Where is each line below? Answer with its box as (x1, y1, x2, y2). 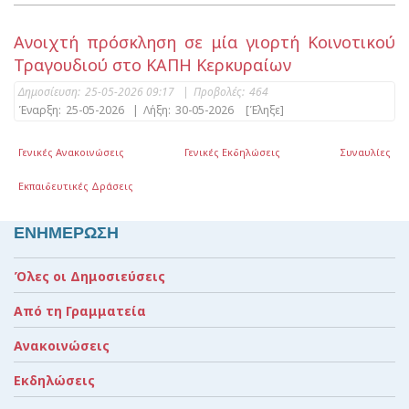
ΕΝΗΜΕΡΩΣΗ (14, 222, 119, 242)
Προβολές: (194, 83, 245, 100)
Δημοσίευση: (18, 83, 80, 100)
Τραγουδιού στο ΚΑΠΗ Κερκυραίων (14, 53, 291, 76)
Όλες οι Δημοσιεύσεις (14, 267, 165, 285)
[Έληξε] (246, 101, 284, 118)
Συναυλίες (339, 145, 391, 160)
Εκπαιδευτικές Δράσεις (18, 178, 134, 193)
